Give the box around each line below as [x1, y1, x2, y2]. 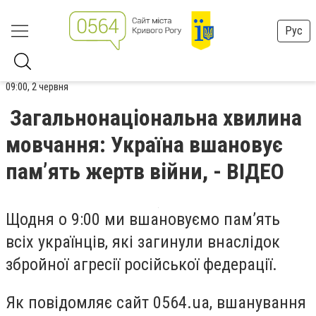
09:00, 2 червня [6, 80, 68, 93]
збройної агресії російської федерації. [6, 255, 277, 274]
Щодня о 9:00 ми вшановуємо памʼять [6, 209, 280, 229]
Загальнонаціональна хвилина [10, 104, 302, 131]
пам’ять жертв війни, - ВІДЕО [6, 158, 284, 185]
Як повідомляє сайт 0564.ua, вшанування [6, 292, 306, 312]
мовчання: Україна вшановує [6, 131, 283, 158]
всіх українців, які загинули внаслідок [6, 232, 280, 252]
